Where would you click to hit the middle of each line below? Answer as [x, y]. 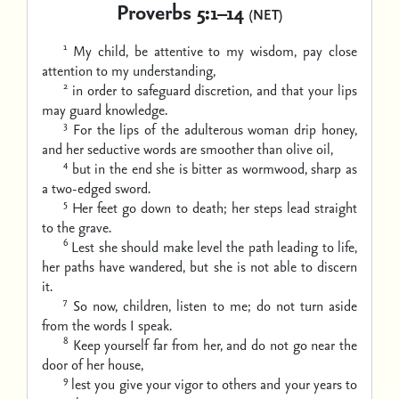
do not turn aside [307, 305]
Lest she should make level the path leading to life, [215, 247]
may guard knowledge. [105, 110]
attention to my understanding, [129, 70]
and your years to [309, 384]
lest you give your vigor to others [164, 384]
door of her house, [93, 364]
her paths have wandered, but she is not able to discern [199, 266]
